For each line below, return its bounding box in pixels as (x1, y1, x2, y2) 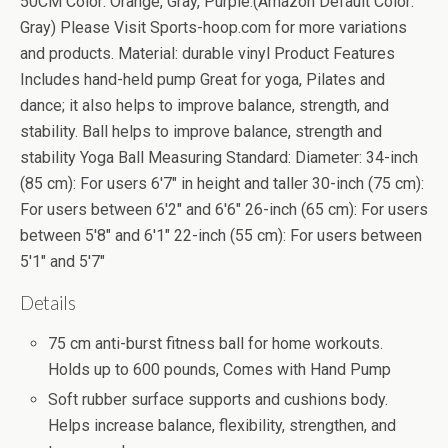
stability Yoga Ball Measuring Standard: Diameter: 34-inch (20, 148, 418, 167)
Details (20, 292, 76, 314)
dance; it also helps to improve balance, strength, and (20, 96, 389, 115)
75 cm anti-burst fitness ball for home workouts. (48, 334, 384, 353)
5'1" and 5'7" (20, 252, 105, 271)
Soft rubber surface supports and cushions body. (48, 390, 389, 410)
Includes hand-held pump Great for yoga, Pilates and (20, 70, 385, 89)
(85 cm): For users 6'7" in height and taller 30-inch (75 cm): (20, 174, 424, 193)
